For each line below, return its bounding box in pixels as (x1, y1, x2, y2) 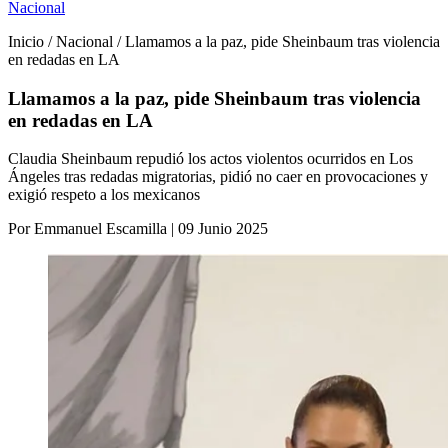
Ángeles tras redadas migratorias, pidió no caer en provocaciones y (8, 168, 428, 186)
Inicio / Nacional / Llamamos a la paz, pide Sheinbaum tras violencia (8, 33, 440, 50)
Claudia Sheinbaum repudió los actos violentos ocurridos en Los (8, 150, 413, 168)
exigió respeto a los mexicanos (8, 186, 200, 204)
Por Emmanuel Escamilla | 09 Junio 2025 (8, 220, 268, 238)
